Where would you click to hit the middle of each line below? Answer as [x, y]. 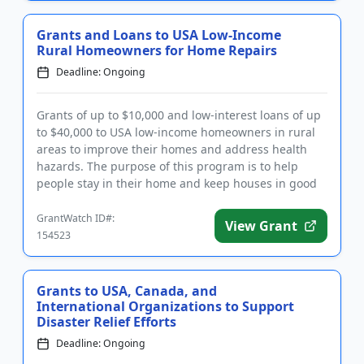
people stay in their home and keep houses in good [177, 183]
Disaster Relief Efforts [106, 322]
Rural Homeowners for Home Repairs [157, 50]
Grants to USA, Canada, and [127, 291]
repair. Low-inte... [84, 200]
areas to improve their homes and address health [172, 149]
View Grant [261, 226]
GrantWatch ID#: [76, 218]
